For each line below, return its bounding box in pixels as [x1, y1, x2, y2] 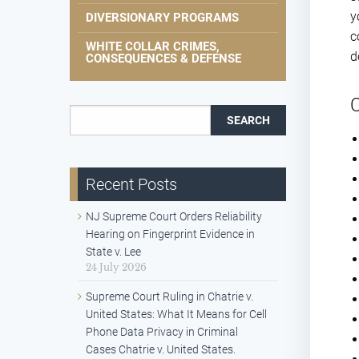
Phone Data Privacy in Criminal [86, 325, 238, 339]
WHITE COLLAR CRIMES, [86, 39, 220, 54]
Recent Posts [86, 175, 177, 195]
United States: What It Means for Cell [86, 308, 267, 321]
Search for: [69, 107, 123, 121]
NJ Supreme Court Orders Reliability [86, 210, 262, 224]
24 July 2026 [86, 261, 147, 274]
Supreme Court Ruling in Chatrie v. [86, 290, 253, 304]
